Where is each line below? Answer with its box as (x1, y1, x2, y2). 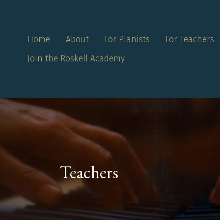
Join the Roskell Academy (27, 54, 125, 64)
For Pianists (105, 34, 150, 45)
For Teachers (165, 34, 214, 45)
